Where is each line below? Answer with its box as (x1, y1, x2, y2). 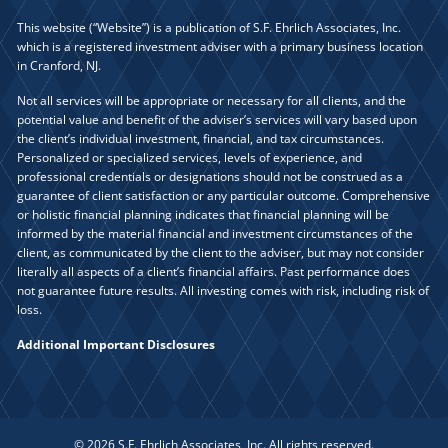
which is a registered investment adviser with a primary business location (17, 38, 424, 56)
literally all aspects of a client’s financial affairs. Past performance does (17, 263, 411, 281)
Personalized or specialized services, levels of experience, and (17, 149, 363, 167)
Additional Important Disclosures (17, 336, 216, 354)
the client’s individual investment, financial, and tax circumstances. (17, 130, 385, 148)
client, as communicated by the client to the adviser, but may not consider (17, 244, 425, 262)
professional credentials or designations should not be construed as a (17, 168, 404, 186)
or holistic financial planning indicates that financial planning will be (17, 206, 390, 224)
